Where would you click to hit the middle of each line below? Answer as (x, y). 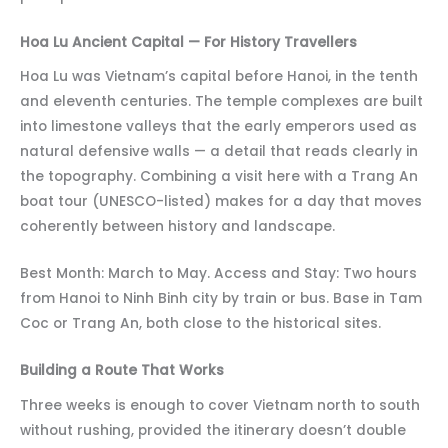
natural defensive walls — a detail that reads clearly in (219, 152)
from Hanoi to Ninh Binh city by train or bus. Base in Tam (221, 299)
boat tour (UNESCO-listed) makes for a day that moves (221, 202)
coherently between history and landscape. (177, 227)
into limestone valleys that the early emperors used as (218, 127)
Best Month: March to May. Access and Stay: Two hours (218, 274)
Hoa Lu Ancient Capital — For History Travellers (188, 42)
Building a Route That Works (122, 371)
